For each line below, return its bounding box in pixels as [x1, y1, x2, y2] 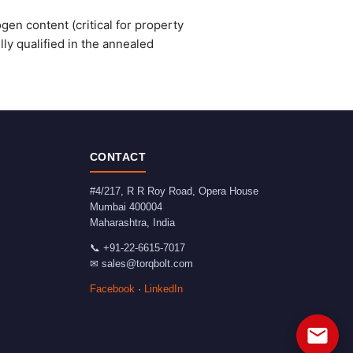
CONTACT [89, 150, 147, 163]
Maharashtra [89, 217, 147, 229]
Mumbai [89, 201, 126, 213]
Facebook [89, 283, 135, 295]
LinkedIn [143, 283, 183, 295]
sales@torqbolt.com [101, 258, 193, 269]
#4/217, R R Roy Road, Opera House [89, 185, 258, 197]
